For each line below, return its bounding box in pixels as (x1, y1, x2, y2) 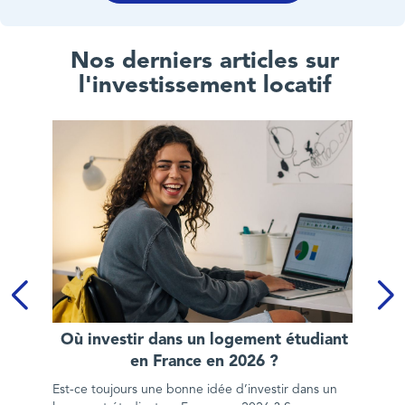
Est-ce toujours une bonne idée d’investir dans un (52, 382, 337, 396)
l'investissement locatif (78, 74, 331, 98)
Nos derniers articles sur (70, 50, 339, 73)
